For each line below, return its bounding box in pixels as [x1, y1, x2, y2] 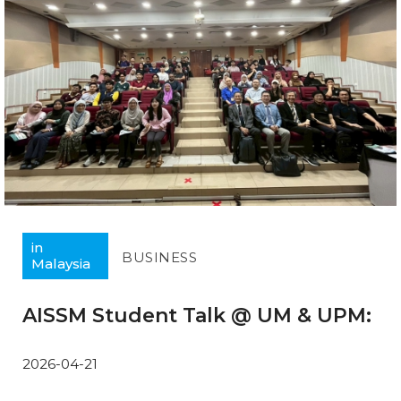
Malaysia [31, 255, 90, 273]
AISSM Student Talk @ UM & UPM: [22, 303, 371, 328]
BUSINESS [122, 249, 197, 267]
